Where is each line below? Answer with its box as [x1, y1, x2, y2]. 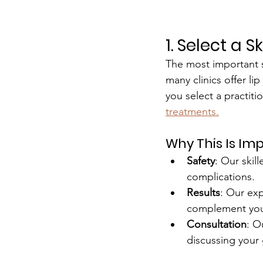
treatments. [166, 104, 219, 118]
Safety [187, 154, 215, 167]
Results [187, 186, 220, 199]
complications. [187, 170, 255, 183]
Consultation [187, 217, 247, 231]
